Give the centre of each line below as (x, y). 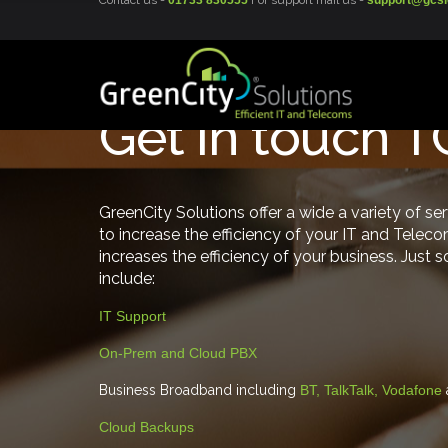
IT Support (132, 316)
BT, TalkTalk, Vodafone (371, 390)
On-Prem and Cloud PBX (178, 353)
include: (127, 278)
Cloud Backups (146, 427)
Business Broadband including (199, 390)
